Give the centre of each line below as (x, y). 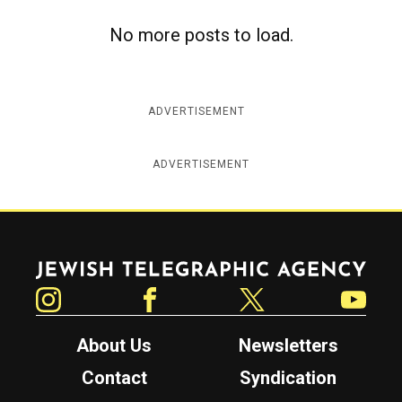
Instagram (70, 282)
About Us (114, 345)
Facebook (169, 282)
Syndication (288, 377)
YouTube (369, 282)
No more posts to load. (201, 35)
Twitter (265, 282)
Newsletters (288, 345)
